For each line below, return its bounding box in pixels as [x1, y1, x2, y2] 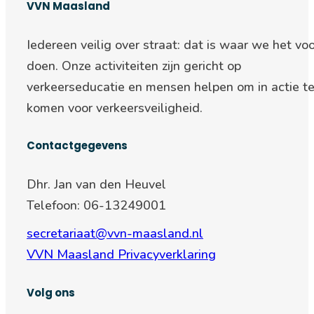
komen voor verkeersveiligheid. [27, 99, 203, 116]
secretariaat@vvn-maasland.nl [27, 225, 203, 243]
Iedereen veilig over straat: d [27, 36, 191, 53]
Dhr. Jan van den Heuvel [27, 176, 166, 193]
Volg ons [27, 285, 75, 301]
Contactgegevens [27, 138, 128, 153]
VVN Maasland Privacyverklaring [27, 246, 216, 264]
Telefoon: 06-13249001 [27, 197, 166, 214]
